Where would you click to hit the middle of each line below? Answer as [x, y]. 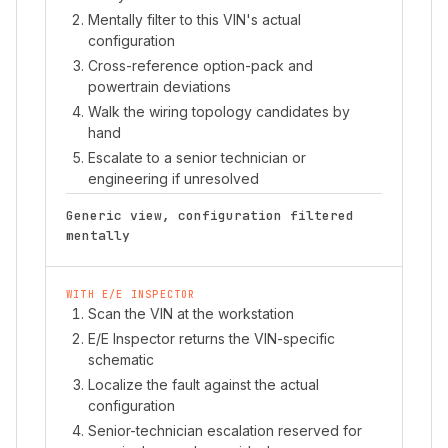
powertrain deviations [159, 86]
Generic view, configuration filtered [210, 215]
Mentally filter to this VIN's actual [194, 19]
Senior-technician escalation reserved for [225, 430]
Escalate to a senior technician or [197, 157]
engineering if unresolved [173, 178]
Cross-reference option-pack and [200, 65]
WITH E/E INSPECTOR [131, 294]
